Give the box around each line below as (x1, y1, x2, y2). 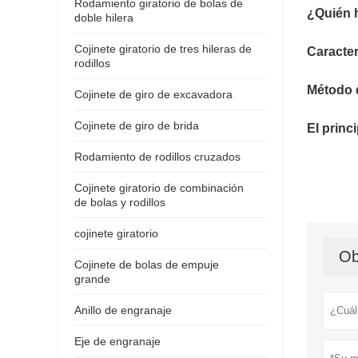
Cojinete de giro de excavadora (74, 87, 233, 101)
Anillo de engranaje (74, 303, 172, 316)
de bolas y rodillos (74, 195, 165, 209)
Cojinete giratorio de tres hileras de (74, 42, 252, 55)
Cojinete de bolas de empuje (74, 257, 219, 271)
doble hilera (74, 10, 133, 24)
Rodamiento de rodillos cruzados (74, 149, 241, 163)
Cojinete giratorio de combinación (74, 181, 244, 194)
